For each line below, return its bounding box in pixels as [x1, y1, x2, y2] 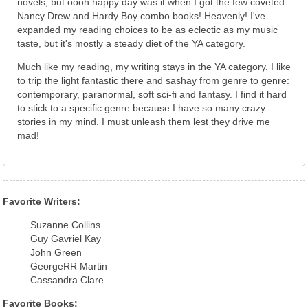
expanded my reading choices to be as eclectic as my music [17, 24, 278, 35]
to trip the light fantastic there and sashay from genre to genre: [17, 75, 289, 86]
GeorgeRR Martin [30, 261, 107, 272]
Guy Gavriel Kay [30, 233, 101, 244]
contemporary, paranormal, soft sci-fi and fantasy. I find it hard [17, 89, 287, 100]
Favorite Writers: [3, 196, 80, 207]
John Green [30, 247, 82, 258]
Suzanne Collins [30, 219, 100, 230]
